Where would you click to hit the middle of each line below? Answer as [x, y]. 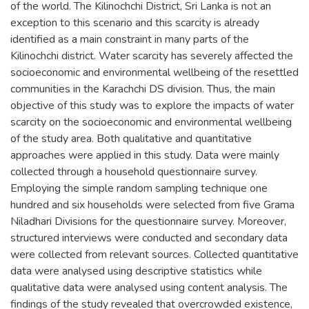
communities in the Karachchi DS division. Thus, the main [143, 89]
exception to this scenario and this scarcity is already [135, 22]
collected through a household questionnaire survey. [134, 171]
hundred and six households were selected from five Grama [152, 205]
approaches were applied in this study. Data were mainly [145, 155]
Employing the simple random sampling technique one [139, 188]
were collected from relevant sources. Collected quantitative [154, 254]
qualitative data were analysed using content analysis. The [149, 287]
